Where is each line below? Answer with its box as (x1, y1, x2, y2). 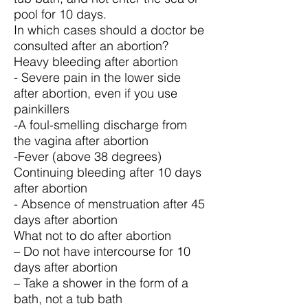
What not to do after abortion (14, 228, 171, 243)
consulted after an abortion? (14, 38, 168, 54)
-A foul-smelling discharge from (14, 117, 187, 133)
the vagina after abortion (14, 133, 148, 148)
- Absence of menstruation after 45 (14, 196, 205, 212)
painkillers (14, 101, 69, 117)
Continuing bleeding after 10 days (14, 164, 201, 180)
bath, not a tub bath (14, 291, 122, 307)
